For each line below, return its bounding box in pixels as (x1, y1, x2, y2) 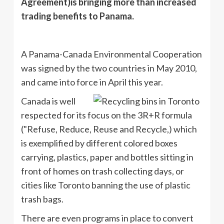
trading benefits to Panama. (21, 10, 134, 21)
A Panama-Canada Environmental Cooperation (21, 48, 202, 59)
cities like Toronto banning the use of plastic (21, 179, 190, 190)
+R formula (148, 109, 192, 120)
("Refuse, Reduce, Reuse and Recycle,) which (21, 123, 197, 134)
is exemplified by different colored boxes (21, 137, 177, 148)
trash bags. (21, 193, 63, 204)
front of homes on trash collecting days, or (21, 165, 184, 176)
